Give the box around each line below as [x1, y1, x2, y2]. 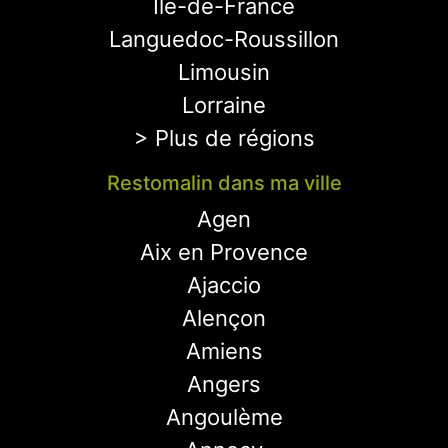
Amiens [185, 338, 263, 364]
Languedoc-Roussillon [109, 26, 339, 52]
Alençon [182, 305, 266, 331]
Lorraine [182, 92, 266, 118]
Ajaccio [187, 272, 261, 298]
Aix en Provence [140, 239, 308, 265]
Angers [187, 371, 261, 397]
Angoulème [165, 404, 283, 430]
